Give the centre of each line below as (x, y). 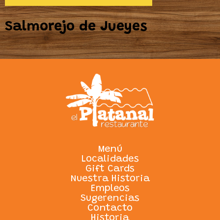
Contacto (110, 208)
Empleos (110, 189)
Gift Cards (110, 169)
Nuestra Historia (110, 179)
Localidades (110, 159)
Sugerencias (110, 199)
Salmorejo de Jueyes (76, 27)
